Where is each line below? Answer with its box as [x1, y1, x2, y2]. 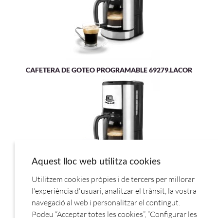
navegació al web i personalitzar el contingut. [32, 198, 180, 207]
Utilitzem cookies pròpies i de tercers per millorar [32, 174, 195, 184]
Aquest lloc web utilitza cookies [32, 157, 161, 166]
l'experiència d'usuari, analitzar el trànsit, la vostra [32, 186, 197, 196]
